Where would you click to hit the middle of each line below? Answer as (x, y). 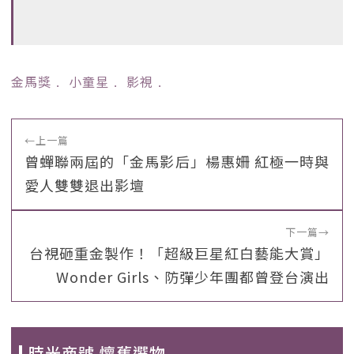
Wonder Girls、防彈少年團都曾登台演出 (193, 277)
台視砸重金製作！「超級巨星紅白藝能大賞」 (179, 253)
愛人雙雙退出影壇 (85, 185)
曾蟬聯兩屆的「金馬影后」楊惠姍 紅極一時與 (177, 161)
